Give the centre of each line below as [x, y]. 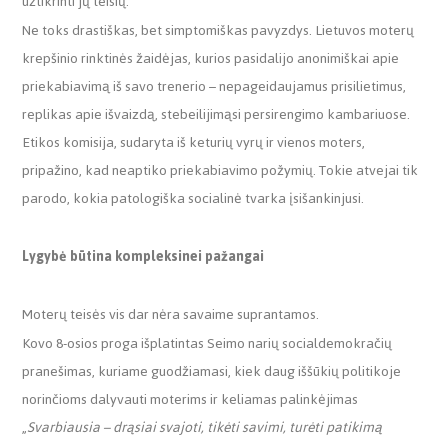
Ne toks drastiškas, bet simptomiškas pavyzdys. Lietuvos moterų [218, 30]
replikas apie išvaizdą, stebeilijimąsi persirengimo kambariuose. [216, 114]
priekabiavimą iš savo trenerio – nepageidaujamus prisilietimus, [214, 86]
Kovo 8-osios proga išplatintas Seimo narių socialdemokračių [207, 343]
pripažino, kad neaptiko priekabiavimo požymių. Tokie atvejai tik [220, 170]
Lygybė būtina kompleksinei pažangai [143, 256]
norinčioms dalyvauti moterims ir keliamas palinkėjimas [190, 399]
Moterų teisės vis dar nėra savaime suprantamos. [171, 314]
